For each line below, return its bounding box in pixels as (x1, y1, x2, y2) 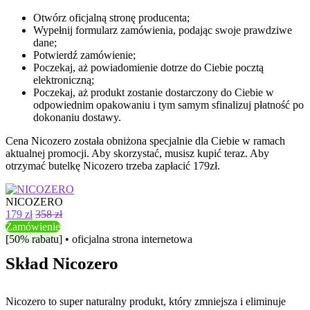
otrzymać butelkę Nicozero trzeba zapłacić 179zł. (6, 160, 220, 172)
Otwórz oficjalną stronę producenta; (33, 12, 190, 24)
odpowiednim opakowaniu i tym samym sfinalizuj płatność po (33, 99, 304, 111)
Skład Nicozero (6, 254, 118, 273)
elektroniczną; (33, 74, 94, 86)
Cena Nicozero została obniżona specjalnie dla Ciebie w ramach (6, 135, 285, 147)
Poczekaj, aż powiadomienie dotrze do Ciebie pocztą (33, 62, 264, 73)
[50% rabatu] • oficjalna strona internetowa (6, 233, 192, 245)
